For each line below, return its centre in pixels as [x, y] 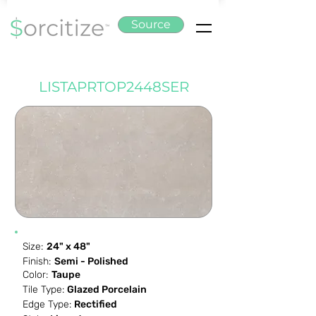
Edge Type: [47, 304]
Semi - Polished [91, 261]
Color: [35, 275]
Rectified [96, 304]
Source [151, 24]
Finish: [37, 261]
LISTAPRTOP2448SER [114, 87]
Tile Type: [43, 290]
